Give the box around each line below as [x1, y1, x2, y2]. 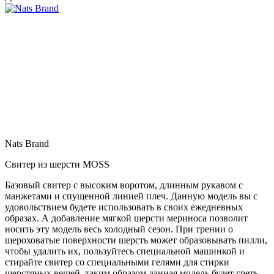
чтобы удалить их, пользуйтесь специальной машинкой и [5, 245, 245, 256]
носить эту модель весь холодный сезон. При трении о [5, 223, 233, 234]
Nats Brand [5, 138, 49, 149]
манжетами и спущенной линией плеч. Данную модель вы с [5, 190, 257, 201]
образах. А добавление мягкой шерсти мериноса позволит [5, 212, 248, 223]
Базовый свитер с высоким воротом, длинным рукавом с [5, 179, 243, 190]
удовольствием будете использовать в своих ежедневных [5, 201, 243, 212]
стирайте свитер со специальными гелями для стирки [5, 256, 229, 267]
